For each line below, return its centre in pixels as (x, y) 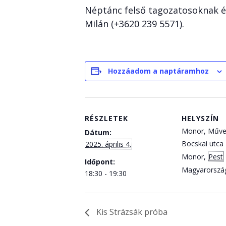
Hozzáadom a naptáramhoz (158, 71)
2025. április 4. (108, 144)
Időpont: (100, 162)
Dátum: (98, 132)
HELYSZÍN (200, 118)
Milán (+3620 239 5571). (134, 24)
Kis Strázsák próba (131, 212)
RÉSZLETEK (106, 118)
